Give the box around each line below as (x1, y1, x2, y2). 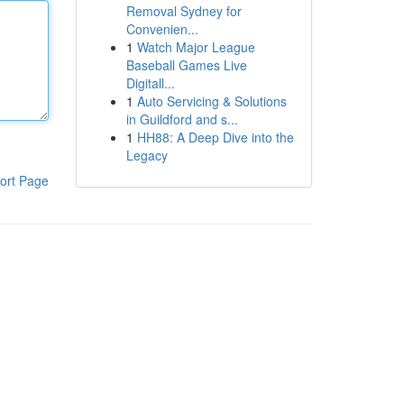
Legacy (125, 146, 168, 164)
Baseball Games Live (125, 56, 247, 74)
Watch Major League (136, 38, 255, 56)
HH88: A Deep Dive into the (136, 128, 294, 146)
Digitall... (125, 74, 175, 92)
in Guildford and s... (125, 110, 238, 128)
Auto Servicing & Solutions (136, 92, 287, 110)
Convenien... (125, 20, 198, 38)
